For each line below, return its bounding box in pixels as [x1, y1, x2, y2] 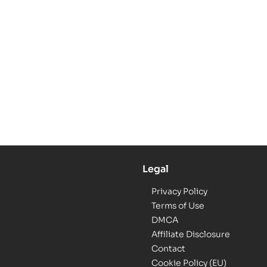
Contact [151, 243, 185, 254]
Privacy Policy [151, 186, 207, 197]
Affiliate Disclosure [151, 229, 230, 240]
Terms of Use [151, 200, 204, 212]
